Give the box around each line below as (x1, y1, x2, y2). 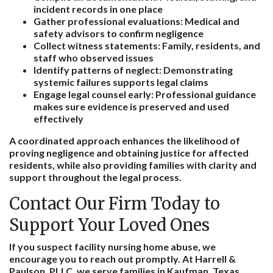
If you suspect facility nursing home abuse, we (9, 241, 216, 252)
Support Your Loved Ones (9, 214, 210, 235)
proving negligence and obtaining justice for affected (9, 147, 249, 158)
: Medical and (180, 15, 239, 27)
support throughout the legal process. (9, 171, 182, 183)
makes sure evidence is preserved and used (34, 101, 229, 112)
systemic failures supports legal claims (34, 76, 208, 88)
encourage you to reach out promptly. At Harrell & (9, 253, 236, 264)
